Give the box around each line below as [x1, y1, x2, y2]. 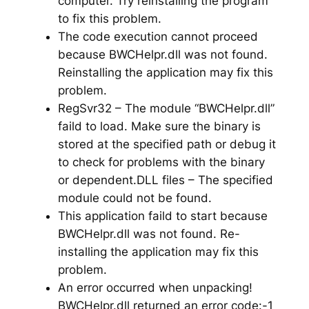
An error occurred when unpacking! [57, 280, 252, 295]
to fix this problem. [57, 11, 161, 26]
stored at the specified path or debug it [57, 137, 276, 151]
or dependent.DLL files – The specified [57, 172, 273, 187]
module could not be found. [57, 190, 212, 205]
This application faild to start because [57, 208, 268, 223]
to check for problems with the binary [57, 154, 265, 169]
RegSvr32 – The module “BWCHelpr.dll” [57, 101, 275, 115]
